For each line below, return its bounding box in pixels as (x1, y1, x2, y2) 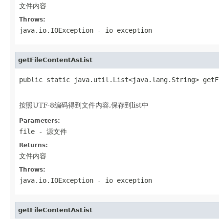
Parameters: (19, 117, 60, 124)
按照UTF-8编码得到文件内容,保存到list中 (19, 101, 149, 109)
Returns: (19, 141, 48, 149)
